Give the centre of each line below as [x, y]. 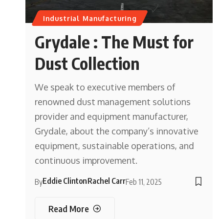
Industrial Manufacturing [90, 18]
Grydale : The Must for [114, 42]
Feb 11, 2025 [144, 182]
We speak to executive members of [105, 87]
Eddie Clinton [65, 181]
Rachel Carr [107, 181]
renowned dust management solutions [113, 102]
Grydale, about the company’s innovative [117, 131]
